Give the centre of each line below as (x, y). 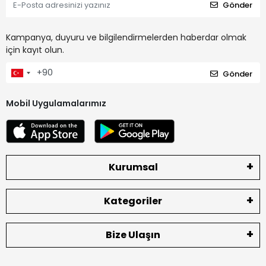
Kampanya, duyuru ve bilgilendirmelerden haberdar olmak (126, 37)
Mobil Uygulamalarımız (56, 104)
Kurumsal (133, 167)
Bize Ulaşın (133, 235)
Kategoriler (133, 201)
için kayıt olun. (35, 50)
